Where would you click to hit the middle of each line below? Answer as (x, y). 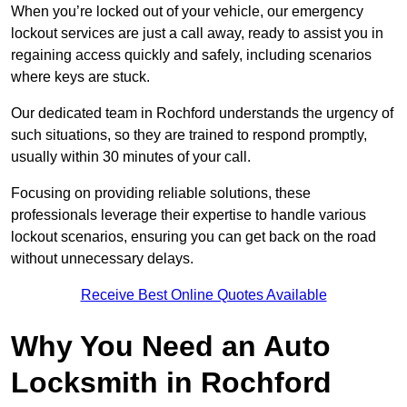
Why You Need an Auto (171, 347)
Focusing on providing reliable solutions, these (161, 194)
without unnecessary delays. (102, 259)
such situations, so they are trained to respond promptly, (189, 135)
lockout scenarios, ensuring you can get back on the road (194, 237)
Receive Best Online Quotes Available (203, 295)
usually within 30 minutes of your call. (133, 157)
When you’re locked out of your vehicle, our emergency (187, 12)
